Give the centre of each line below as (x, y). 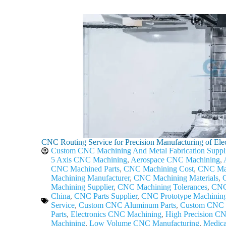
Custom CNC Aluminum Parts (127, 205)
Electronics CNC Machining (116, 214)
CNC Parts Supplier (106, 196)
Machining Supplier (82, 187)
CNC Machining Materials (176, 178)
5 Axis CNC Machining (89, 160)
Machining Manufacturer (90, 178)
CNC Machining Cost (159, 169)
